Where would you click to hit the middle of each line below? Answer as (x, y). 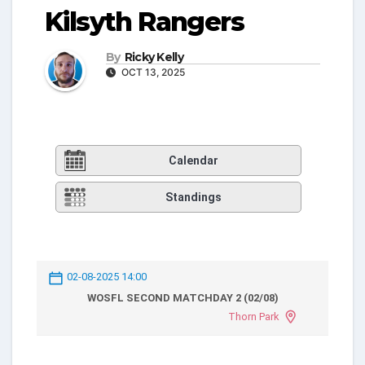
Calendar (193, 161)
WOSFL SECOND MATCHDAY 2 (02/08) (182, 297)
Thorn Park (253, 316)
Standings (193, 198)
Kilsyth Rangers (144, 21)
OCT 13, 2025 (152, 72)
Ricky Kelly (154, 57)
